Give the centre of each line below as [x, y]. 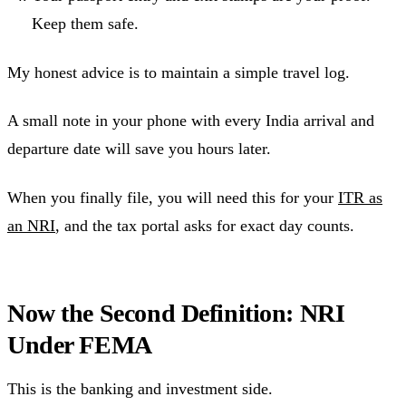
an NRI [31, 225]
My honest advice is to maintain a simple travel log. [179, 72]
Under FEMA [80, 344]
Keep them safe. [85, 24]
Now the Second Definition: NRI [176, 313]
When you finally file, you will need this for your [173, 197]
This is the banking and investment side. [140, 389]
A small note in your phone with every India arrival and [191, 121]
